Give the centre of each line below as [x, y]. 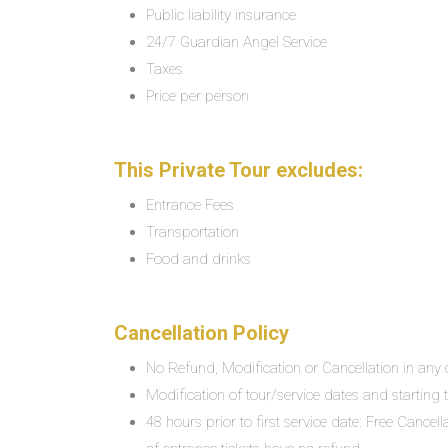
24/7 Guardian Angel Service [236, 42]
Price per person [197, 96]
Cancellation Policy [201, 333]
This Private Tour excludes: [238, 170]
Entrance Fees [190, 205]
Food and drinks [198, 259]
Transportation [192, 232]
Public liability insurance [221, 15]
